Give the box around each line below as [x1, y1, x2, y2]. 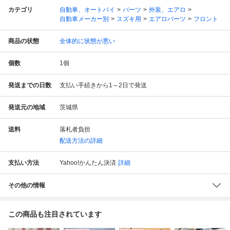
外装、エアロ [149, 6, 186, 13]
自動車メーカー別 [60, 15, 109, 23]
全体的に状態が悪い [60, 37, 115, 45]
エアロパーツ [149, 15, 186, 23]
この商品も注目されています [8, 209, 102, 218]
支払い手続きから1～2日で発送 [60, 81, 147, 89]
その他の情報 [8, 181, 45, 189]
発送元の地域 [8, 103, 45, 111]
